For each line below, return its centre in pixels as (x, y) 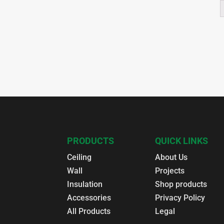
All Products (89, 211)
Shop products (181, 184)
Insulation (85, 184)
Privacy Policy (180, 198)
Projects (170, 171)
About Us (171, 157)
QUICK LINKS (182, 141)
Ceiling (79, 157)
